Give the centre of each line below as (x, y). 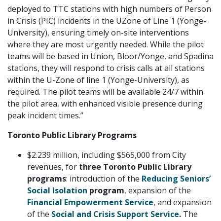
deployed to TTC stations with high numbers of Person (109, 9)
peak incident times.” (45, 115)
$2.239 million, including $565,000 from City (107, 155)
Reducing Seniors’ (176, 178)
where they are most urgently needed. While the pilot (106, 44)
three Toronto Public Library (135, 166)
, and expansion (183, 202)
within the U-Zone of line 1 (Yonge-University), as (98, 80)
